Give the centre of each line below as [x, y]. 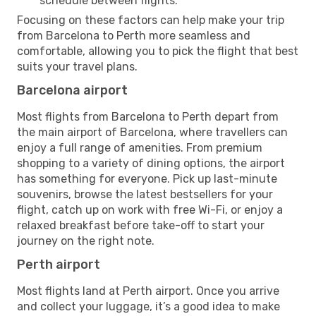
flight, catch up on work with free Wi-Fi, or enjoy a [150, 209]
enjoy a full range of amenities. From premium [140, 147]
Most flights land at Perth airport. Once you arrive [148, 291]
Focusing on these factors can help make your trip [151, 20]
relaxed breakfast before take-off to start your [141, 225]
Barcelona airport [72, 90]
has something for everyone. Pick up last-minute [147, 178]
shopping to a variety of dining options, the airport [151, 163]
